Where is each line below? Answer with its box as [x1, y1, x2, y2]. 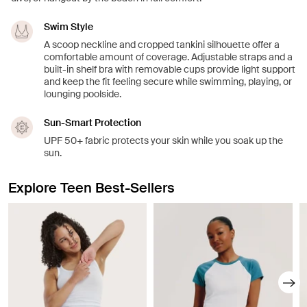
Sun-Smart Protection [44, 116, 141, 130]
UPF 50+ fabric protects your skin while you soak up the [44, 134, 283, 147]
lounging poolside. [44, 88, 121, 101]
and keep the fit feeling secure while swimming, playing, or [44, 75, 292, 88]
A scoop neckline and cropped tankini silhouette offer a [44, 38, 280, 51]
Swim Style [44, 21, 93, 34]
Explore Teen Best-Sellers [8, 179, 175, 197]
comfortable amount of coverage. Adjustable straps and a [44, 51, 293, 64]
